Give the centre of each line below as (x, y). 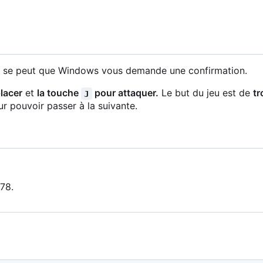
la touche (59, 93)
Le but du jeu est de (205, 93)
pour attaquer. (125, 93)
